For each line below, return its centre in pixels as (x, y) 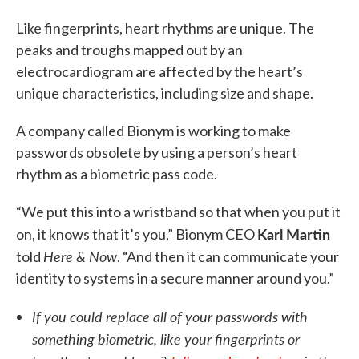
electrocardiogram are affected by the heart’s (159, 71)
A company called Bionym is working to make (153, 131)
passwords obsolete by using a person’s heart (157, 152)
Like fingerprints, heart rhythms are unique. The (165, 28)
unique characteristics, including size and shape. (165, 93)
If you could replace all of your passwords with (170, 316)
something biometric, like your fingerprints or (166, 339)
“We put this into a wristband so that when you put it (178, 212)
